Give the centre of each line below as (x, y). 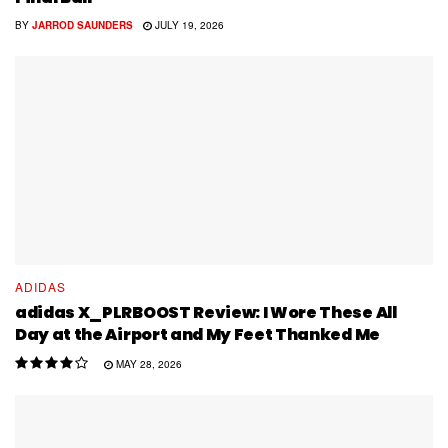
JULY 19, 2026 (187, 25)
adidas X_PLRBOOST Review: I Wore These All (206, 313)
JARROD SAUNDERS (82, 25)
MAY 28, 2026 (147, 364)
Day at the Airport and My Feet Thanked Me (197, 335)
